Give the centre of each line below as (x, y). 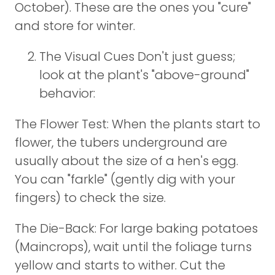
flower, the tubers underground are (121, 142)
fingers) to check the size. (90, 198)
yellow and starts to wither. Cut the (120, 265)
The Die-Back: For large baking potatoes (136, 228)
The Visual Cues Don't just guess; (137, 56)
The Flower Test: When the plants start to (137, 124)
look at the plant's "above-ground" (144, 75)
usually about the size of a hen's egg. (126, 161)
